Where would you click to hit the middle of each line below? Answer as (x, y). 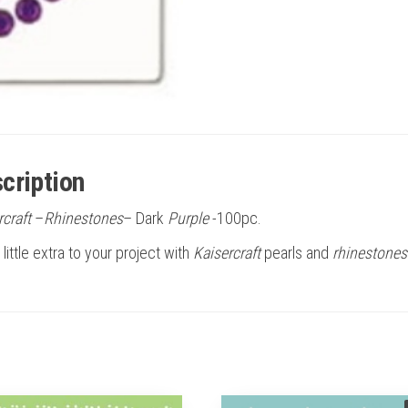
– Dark (145, 218)
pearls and (296, 252)
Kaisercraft (227, 252)
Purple (188, 218)
